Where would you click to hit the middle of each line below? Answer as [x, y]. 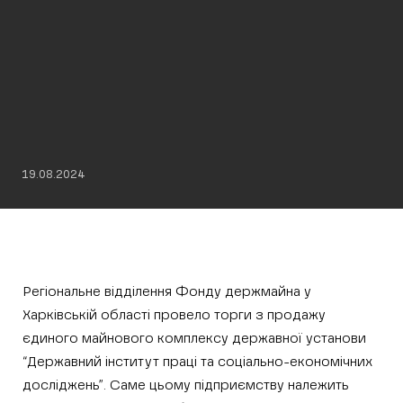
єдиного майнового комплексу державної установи [194, 339]
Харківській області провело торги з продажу [174, 315]
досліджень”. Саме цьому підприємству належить [186, 385]
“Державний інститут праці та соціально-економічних [197, 362]
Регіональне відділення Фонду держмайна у [167, 292]
